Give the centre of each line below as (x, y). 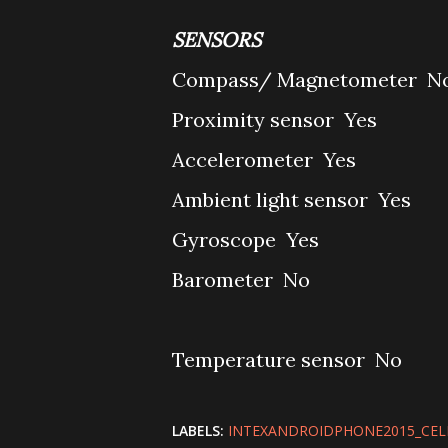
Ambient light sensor (272, 199)
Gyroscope (226, 239)
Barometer (225, 279)
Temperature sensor (271, 359)
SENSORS (216, 39)
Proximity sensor (255, 119)
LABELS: (198, 430)
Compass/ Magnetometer (297, 79)
